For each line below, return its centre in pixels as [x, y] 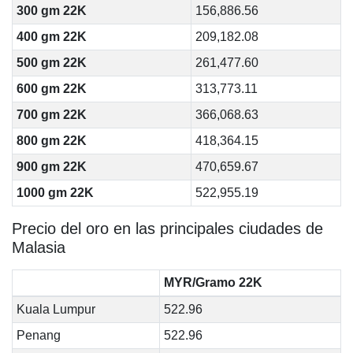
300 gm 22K [51, 11]
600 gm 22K [51, 89]
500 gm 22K [51, 63]
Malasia [39, 247]
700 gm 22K [51, 115]
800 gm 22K [51, 141]
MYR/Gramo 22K [213, 282]
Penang [38, 335]
